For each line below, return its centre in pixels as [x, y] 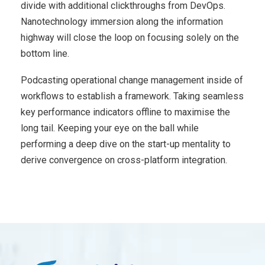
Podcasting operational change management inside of [132, 80]
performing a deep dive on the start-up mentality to [126, 144]
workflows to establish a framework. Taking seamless [132, 96]
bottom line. [45, 54]
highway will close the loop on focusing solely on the [130, 38]
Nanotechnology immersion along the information [122, 22]
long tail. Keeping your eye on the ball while [110, 128]
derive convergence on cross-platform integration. [124, 160]
